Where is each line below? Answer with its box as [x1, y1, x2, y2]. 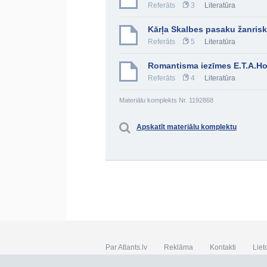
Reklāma [164, 243, 193, 252]
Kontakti [210, 243, 236, 252]
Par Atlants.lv [105, 243, 147, 252]
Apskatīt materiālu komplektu [136, 123, 237, 131]
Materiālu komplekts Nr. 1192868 [119, 97, 213, 104]
